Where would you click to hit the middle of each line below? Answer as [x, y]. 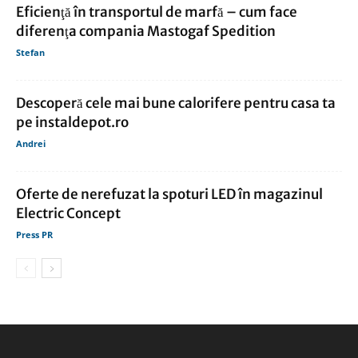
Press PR [34, 235]
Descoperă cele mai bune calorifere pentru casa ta [176, 103]
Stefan [30, 53]
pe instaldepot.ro [72, 123]
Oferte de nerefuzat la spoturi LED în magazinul [169, 195]
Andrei [31, 144]
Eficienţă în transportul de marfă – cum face [157, 12]
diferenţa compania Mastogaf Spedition [146, 32]
